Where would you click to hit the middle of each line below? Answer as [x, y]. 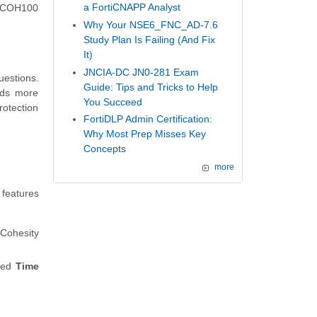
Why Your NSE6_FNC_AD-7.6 [151, 25]
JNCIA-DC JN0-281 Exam [142, 72]
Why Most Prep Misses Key [145, 134]
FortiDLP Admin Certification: [148, 119]
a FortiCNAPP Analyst [132, 7]
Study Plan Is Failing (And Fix [150, 40]
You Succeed [113, 102]
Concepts [105, 149]
